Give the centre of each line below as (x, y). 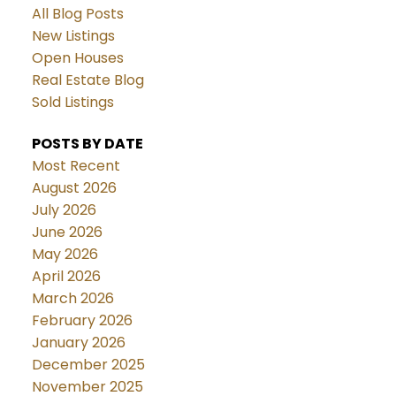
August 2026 (74, 187)
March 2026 (72, 298)
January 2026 (78, 342)
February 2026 (82, 320)
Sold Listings (72, 102)
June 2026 (67, 232)
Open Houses (77, 57)
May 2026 (65, 254)
